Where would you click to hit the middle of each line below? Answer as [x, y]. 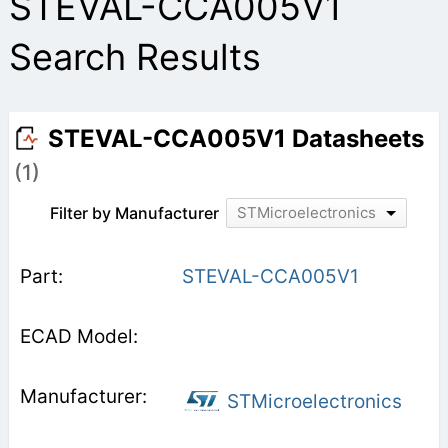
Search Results [134, 56]
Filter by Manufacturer [134, 212]
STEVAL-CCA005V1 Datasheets [235, 138]
